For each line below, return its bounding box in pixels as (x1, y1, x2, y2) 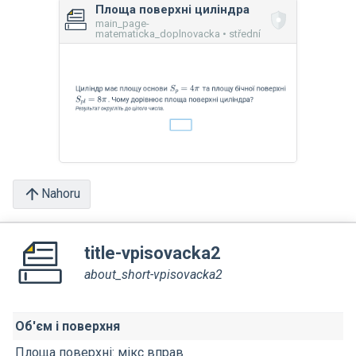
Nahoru (41, 186, 80, 202)
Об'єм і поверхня (15, 318, 120, 334)
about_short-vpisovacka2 (84, 267, 222, 283)
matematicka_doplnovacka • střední (95, 27, 261, 40)
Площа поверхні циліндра (95, 2, 250, 17)
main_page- (95, 17, 149, 29)
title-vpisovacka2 (84, 243, 221, 264)
